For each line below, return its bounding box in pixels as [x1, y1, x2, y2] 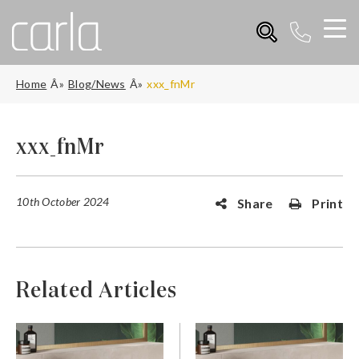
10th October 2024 [16, 194, 110, 208]
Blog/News [67, 76, 126, 91]
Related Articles [16, 279, 177, 302]
